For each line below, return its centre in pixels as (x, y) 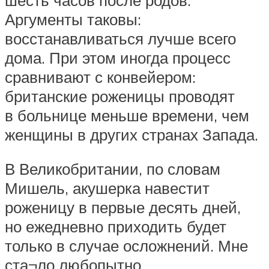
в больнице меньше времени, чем (127, 115)
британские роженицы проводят (120, 96)
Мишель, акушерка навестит (107, 188)
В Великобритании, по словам (113, 169)
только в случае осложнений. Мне (126, 246)
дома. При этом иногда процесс (118, 57)
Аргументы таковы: (73, 19)
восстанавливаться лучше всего (120, 38)
